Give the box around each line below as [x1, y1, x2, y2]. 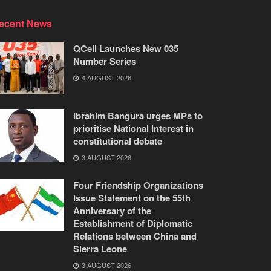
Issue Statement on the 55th [73, 191, 191, 204]
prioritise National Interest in [73, 121, 194, 135]
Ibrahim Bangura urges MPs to [73, 108, 203, 122]
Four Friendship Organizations [73, 178, 203, 192]
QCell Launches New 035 [73, 41, 178, 55]
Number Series [73, 54, 136, 68]
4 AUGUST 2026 [80, 72, 131, 82]
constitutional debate [73, 134, 162, 148]
